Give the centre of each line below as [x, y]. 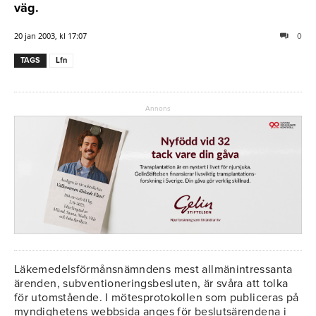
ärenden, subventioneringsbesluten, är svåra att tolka [151, 284]
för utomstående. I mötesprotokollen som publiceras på [157, 298]
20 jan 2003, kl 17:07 [50, 35]
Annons [158, 108]
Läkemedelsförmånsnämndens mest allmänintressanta [153, 270]
